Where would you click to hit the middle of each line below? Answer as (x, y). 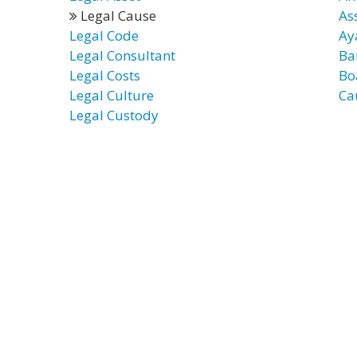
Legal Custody (114, 115)
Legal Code (104, 35)
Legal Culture (112, 95)
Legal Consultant (122, 55)
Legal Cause (117, 16)
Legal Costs (105, 75)
